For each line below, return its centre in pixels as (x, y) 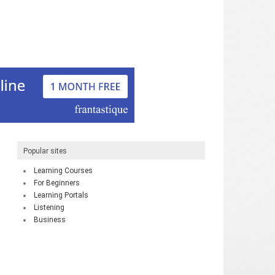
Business (50, 219)
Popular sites (45, 151)
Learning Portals (61, 195)
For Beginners (57, 183)
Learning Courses (63, 170)
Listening (49, 207)
